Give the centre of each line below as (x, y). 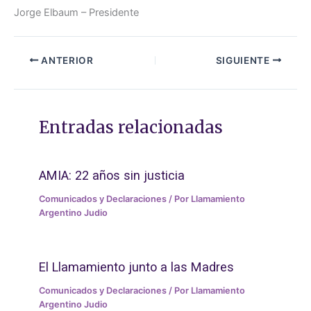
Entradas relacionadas (131, 128)
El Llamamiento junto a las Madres (137, 267)
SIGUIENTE (244, 60)
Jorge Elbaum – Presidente (76, 13)
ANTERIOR (66, 60)
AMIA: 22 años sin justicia (112, 175)
